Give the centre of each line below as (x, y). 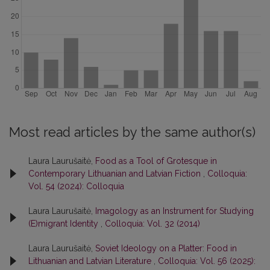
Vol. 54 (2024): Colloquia (76, 186)
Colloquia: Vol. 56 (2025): (207, 261)
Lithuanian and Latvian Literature (91, 261)
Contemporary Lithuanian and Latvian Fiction (116, 173)
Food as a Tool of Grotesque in (156, 161)
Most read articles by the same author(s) (132, 132)
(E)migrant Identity (64, 223)
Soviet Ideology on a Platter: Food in (166, 248)
